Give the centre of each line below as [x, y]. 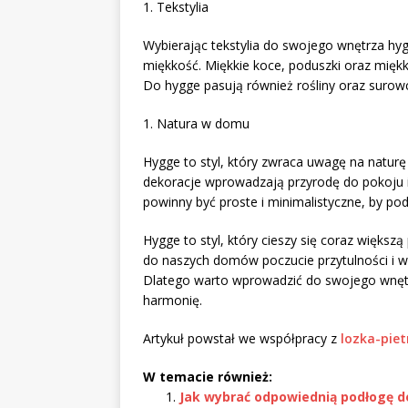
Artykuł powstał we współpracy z [242, 338]
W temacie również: [208, 376]
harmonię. [173, 300]
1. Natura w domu [196, 123]
